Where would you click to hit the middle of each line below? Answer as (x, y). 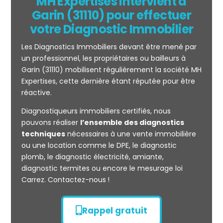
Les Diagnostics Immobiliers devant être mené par (109, 47)
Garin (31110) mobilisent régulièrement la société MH (111, 70)
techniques (43, 134)
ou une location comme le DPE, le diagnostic (99, 146)
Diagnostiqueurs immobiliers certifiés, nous (96, 111)
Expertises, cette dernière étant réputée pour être (108, 81)
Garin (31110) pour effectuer (111, 15)
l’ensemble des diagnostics (132, 123)
